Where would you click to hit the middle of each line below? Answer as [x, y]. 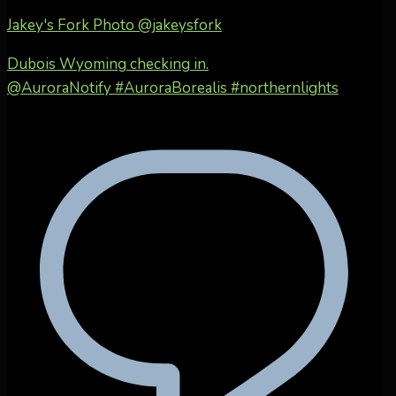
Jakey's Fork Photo [71, 26]
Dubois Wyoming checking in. [108, 65]
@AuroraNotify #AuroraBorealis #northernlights [173, 88]
